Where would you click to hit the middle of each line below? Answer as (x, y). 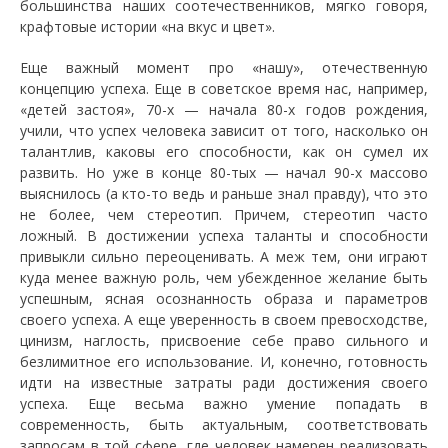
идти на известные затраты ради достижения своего (224, 383)
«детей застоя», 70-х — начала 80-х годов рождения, (224, 110)
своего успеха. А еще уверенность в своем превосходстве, (224, 320)
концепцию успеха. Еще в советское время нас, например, (224, 89)
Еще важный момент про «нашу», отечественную (224, 68)
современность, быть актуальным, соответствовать (224, 425)
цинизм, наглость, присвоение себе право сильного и (224, 341)
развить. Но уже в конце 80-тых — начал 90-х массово (224, 173)
